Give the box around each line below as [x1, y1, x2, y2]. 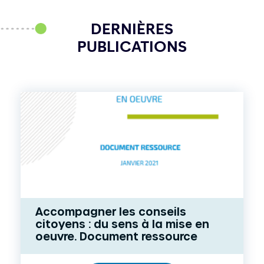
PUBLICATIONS [77, 39, 187, 55]
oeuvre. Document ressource [35, 229, 197, 242]
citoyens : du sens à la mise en [35, 217, 209, 230]
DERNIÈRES [91, 22, 173, 38]
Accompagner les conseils [35, 204, 186, 217]
